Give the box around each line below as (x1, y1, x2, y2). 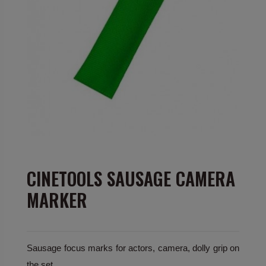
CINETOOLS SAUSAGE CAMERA (27, 164, 235, 192)
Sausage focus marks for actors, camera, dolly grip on (27, 242, 239, 253)
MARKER (27, 186, 87, 213)
